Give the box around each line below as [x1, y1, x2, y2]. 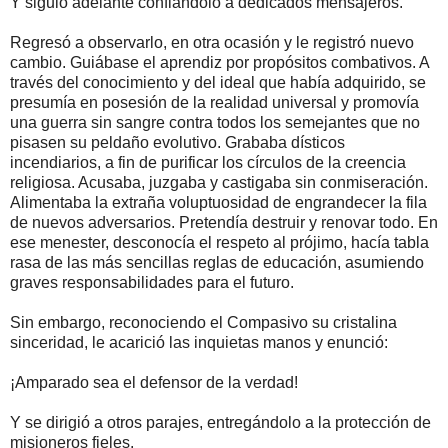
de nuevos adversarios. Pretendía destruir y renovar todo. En [10, 213, 438, 231]
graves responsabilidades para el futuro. [10, 273, 294, 291]
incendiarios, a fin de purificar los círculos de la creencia [10, 153, 406, 171]
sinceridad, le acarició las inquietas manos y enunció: [10, 333, 388, 351]
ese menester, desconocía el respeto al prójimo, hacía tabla [10, 233, 429, 251]
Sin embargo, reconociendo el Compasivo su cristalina [10, 313, 397, 331]
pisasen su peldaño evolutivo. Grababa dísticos [10, 133, 345, 151]
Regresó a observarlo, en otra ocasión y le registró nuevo [10, 33, 414, 51]
